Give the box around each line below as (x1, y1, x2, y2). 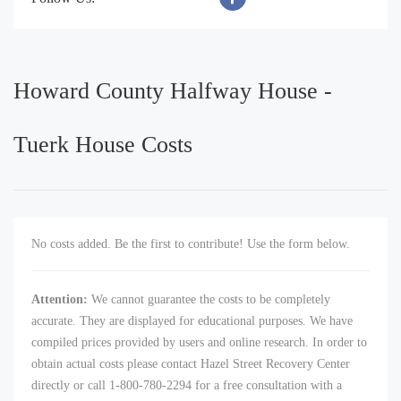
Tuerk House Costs (13, 132, 192, 158)
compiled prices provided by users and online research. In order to (31, 336, 367, 350)
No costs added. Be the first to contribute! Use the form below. (31, 237, 350, 252)
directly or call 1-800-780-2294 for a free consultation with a (31, 379, 342, 393)
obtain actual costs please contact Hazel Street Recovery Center (31, 357, 350, 371)
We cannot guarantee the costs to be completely (88, 293, 330, 307)
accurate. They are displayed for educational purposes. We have (31, 314, 353, 328)
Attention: (31, 293, 88, 307)
